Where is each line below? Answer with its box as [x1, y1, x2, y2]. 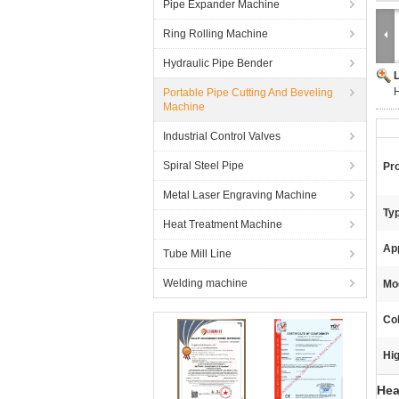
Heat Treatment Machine [163, 218, 282, 231]
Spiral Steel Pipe [163, 159, 244, 172]
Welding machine [163, 277, 248, 289]
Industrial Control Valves [163, 130, 281, 142]
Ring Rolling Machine [163, 28, 268, 40]
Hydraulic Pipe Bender [163, 57, 273, 69]
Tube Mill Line [163, 248, 232, 260]
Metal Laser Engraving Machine [163, 189, 317, 201]
